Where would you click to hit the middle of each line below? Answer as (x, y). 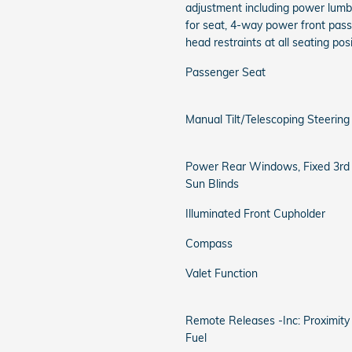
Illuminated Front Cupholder (255, 214)
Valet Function (222, 273)
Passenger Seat (225, 72)
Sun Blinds (212, 184)
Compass (209, 244)
